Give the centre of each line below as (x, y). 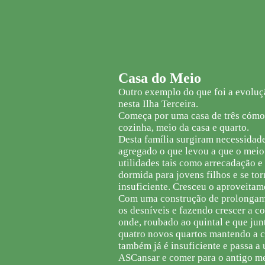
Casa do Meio (160, 78)
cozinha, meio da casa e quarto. (184, 127)
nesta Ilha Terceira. (158, 104)
